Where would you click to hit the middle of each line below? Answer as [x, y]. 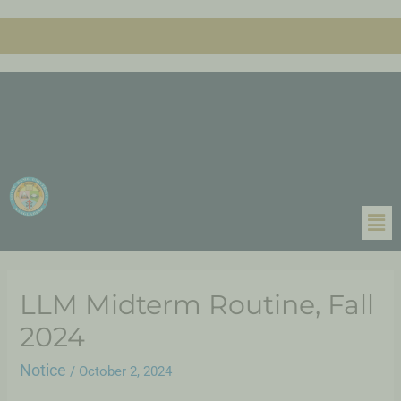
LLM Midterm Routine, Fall [197, 305]
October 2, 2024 [126, 372]
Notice [43, 371]
